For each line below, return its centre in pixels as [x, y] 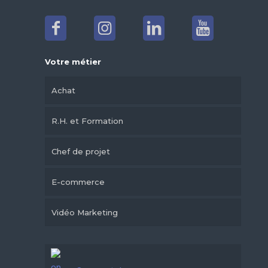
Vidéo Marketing [85, 213]
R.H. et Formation [87, 121]
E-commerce [78, 182]
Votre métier [73, 62]
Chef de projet [81, 152]
